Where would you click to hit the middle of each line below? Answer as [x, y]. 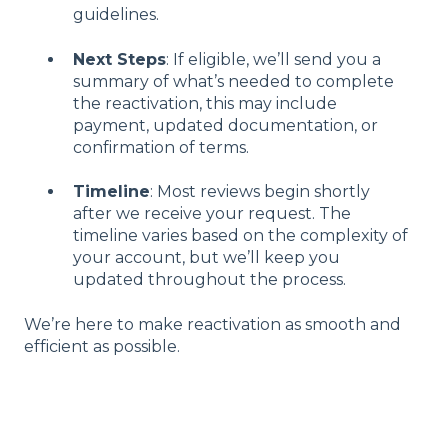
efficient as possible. [102, 346]
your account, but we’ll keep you [206, 258]
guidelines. [116, 15]
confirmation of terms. [161, 147]
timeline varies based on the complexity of [240, 236]
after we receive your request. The [212, 214]
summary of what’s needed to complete [233, 81]
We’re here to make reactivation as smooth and [212, 324]
